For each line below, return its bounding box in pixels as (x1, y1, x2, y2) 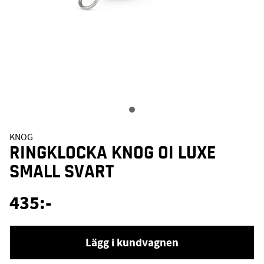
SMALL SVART (9, 161, 114, 181)
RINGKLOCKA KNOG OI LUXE (9, 143, 216, 162)
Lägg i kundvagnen (85, 235, 179, 250)
